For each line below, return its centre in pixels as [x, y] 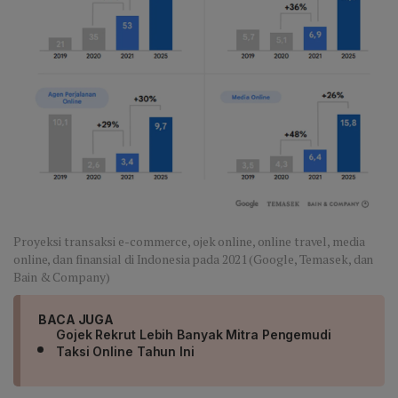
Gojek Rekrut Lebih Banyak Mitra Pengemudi [194, 335]
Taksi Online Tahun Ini [125, 352]
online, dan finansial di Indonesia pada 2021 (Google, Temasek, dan [194, 259]
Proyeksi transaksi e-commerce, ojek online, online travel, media [189, 242]
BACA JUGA [76, 320]
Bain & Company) [62, 277]
